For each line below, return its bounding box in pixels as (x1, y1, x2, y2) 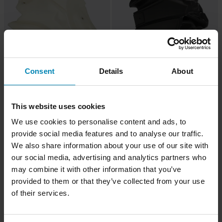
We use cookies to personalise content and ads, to (11, 117, 186, 126)
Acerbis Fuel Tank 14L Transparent (4, 89, 98, 98)
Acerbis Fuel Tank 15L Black (112, 101, 188, 110)
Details (99, 66, 123, 75)
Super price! (9, 134, 39, 142)
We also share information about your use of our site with (11, 141, 209, 150)
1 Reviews (154, 89, 183, 98)
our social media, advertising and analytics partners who (11, 153, 206, 162)
